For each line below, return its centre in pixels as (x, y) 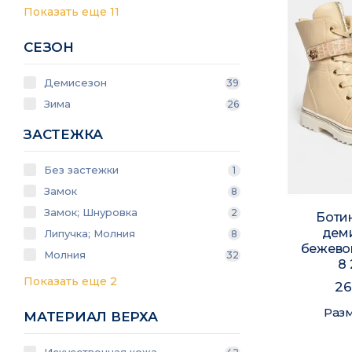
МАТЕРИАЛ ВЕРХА (91, 317)
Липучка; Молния (90, 233)
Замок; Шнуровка (91, 212)
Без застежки (81, 170)
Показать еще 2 (72, 281)
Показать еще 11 (73, 12)
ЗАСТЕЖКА (64, 134)
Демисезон (75, 82)
